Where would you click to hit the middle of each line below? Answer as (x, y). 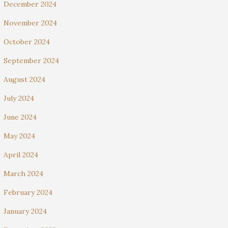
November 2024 (30, 23)
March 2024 (23, 174)
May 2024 (19, 136)
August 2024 (24, 79)
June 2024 (20, 117)
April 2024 (21, 155)
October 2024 (27, 42)
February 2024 (28, 192)
